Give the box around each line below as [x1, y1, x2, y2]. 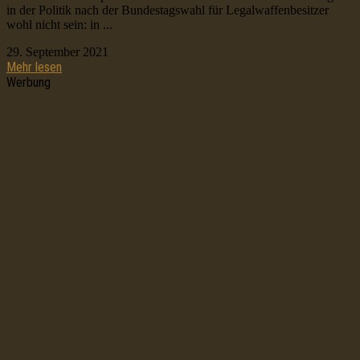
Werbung [6, 75, 51, 90]
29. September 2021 [6, 45, 108, 59]
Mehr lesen [6, 59, 62, 75]
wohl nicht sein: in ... [6, 18, 112, 31]
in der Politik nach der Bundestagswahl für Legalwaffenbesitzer [6, 3, 329, 17]
